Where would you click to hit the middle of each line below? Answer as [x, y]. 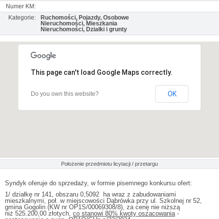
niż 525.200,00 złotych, [39, 213]
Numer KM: [21, 6]
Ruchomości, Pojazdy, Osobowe [85, 18]
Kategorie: [22, 18]
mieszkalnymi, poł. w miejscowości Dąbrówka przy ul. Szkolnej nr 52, [103, 201]
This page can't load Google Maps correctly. [101, 72]
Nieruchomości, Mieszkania [79, 23]
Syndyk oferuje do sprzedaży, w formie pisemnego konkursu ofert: [99, 183]
